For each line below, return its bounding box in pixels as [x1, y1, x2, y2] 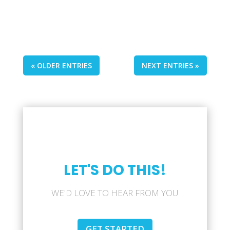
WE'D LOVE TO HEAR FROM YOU [51, 187, 179, 199]
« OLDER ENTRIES [30, 61, 92, 70]
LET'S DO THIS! [63, 160, 166, 180]
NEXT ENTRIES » [142, 61, 200, 70]
